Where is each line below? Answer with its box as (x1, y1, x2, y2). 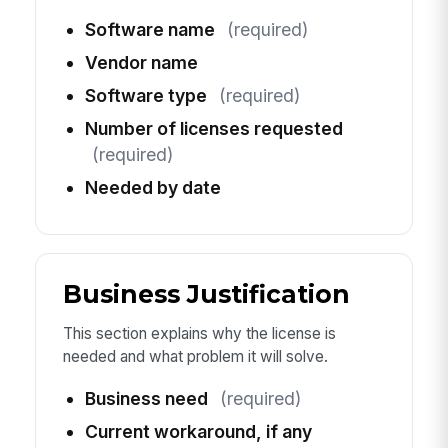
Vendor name (84, 51, 198, 73)
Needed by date (84, 176, 221, 198)
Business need (84, 387, 208, 409)
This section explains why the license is (62, 324, 336, 344)
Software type (84, 84, 207, 106)
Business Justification (62, 279, 350, 310)
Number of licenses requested (84, 117, 343, 139)
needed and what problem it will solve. (62, 347, 328, 367)
